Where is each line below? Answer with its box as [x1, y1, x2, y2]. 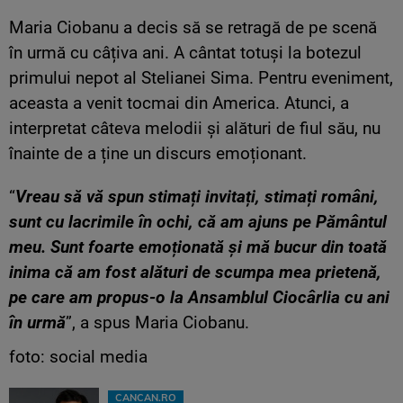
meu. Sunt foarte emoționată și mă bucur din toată [9, 237, 387, 258]
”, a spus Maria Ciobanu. [66, 312, 249, 334]
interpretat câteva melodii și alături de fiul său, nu [9, 118, 381, 139]
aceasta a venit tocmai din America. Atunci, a [9, 93, 349, 114]
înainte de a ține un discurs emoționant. [9, 143, 307, 165]
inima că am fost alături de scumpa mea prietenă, [9, 262, 381, 283]
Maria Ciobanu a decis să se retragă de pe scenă [9, 17, 377, 39]
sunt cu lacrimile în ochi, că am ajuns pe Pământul [9, 211, 387, 233]
